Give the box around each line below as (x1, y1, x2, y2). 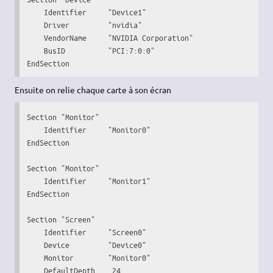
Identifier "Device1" (27, 6, 147, 17)
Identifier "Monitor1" (27, 175, 151, 186)
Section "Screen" (27, 213, 96, 224)
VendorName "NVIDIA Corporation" (27, 32, 194, 43)
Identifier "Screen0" (27, 226, 147, 237)
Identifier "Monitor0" (27, 124, 151, 135)
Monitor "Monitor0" (27, 252, 151, 263)
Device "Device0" (27, 239, 147, 250)
